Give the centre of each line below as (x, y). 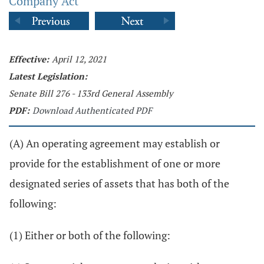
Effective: (29, 59)
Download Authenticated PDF (92, 110)
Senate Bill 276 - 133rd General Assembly (91, 93)
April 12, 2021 (79, 59)
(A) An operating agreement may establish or (115, 143)
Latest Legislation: (48, 76)
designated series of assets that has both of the (119, 183)
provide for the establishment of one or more (115, 163)
